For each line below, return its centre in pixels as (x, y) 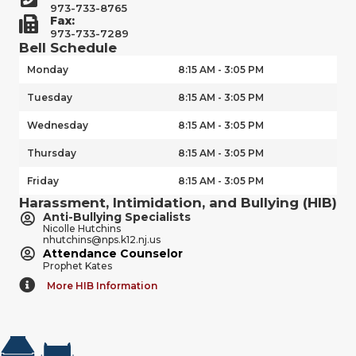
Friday (43, 180)
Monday (48, 69)
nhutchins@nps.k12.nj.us (102, 239)
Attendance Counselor (113, 253)
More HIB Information (102, 285)
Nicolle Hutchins (82, 228)
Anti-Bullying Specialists (117, 217)
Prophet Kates (77, 265)
